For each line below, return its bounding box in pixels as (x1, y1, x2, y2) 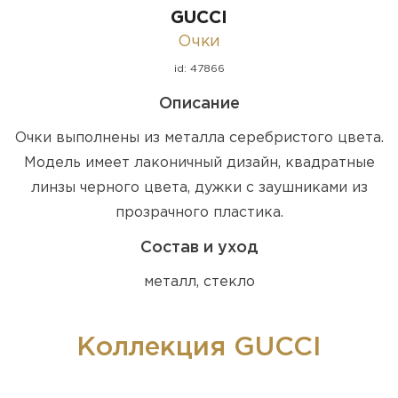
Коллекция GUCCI (76, 335, 322, 360)
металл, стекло (143, 275, 255, 289)
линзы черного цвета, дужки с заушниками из (30, 180, 368, 195)
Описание (158, 96, 240, 111)
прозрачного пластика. (115, 205, 283, 219)
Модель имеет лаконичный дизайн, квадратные (23, 155, 375, 170)
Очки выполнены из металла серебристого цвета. (14, 131, 384, 145)
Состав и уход (139, 240, 259, 255)
